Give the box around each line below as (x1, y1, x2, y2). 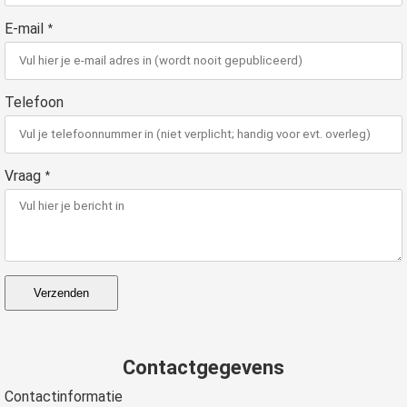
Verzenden (34, 285, 89, 300)
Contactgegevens (123, 355, 284, 379)
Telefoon (5, 93, 64, 111)
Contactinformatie (5, 387, 123, 405)
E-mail (5, 19, 44, 37)
